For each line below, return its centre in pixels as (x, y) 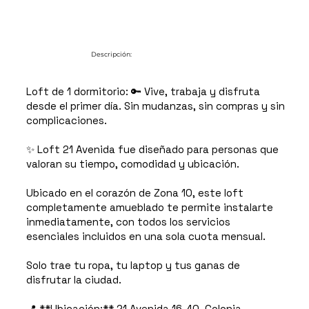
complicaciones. (66, 121)
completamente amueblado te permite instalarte (149, 208)
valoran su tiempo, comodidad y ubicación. (132, 164)
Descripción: (111, 54)
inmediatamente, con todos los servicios (128, 222)
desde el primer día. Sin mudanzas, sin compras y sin (155, 106)
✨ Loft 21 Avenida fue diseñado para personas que (152, 150)
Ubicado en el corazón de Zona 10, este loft (134, 193)
